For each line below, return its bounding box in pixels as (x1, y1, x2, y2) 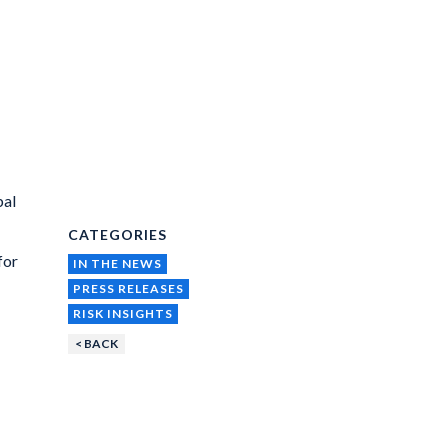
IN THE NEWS (73, 255, 162, 271)
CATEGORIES (68, 225, 167, 243)
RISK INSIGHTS (73, 305, 173, 321)
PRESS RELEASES (73, 280, 184, 296)
